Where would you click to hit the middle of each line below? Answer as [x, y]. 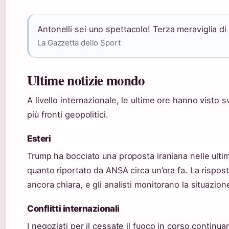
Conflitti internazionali [73, 208]
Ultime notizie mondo [86, 80]
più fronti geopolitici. [68, 114]
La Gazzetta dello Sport [79, 42]
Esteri [39, 138]
